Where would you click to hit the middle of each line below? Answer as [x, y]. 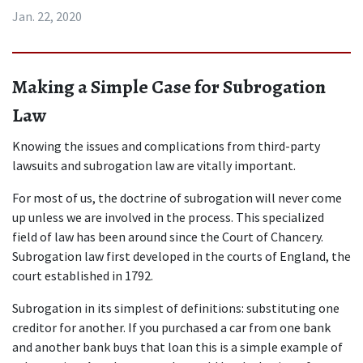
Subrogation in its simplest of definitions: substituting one [176, 308]
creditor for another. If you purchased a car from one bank [171, 327]
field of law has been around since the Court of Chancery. [168, 237]
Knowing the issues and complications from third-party [166, 146]
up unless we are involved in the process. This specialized [168, 217]
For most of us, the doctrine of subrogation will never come [177, 198]
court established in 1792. [83, 275]
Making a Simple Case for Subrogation [169, 87]
